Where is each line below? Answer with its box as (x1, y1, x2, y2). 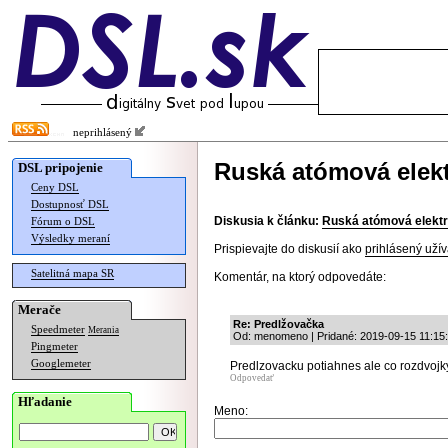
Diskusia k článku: (214, 214, 319, 228)
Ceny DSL (31, 182, 79, 193)
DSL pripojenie (18, 160, 103, 175)
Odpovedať (230, 373, 274, 383)
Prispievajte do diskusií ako (214, 242, 365, 256)
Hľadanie (18, 394, 72, 409)
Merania (88, 325, 119, 335)
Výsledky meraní (31, 233, 110, 244)
